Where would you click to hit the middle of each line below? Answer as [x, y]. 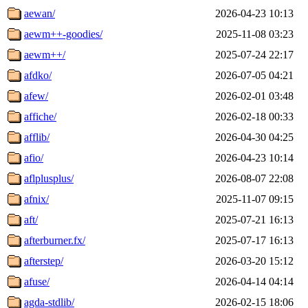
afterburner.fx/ [55, 240]
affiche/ [40, 116]
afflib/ [37, 137]
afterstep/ [44, 261]
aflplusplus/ [49, 178]
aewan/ [40, 13]
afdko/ [38, 75]
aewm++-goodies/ [63, 34]
